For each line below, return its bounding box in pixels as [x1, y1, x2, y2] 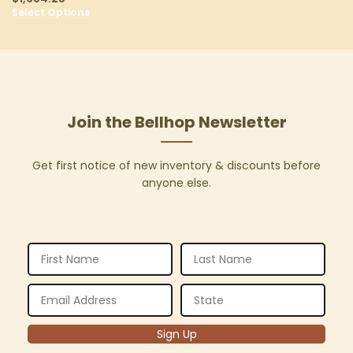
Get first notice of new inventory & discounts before [32, 158, 321, 174]
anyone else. [142, 175, 211, 191]
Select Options [12, 6, 90, 20]
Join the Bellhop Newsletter [66, 111, 287, 134]
